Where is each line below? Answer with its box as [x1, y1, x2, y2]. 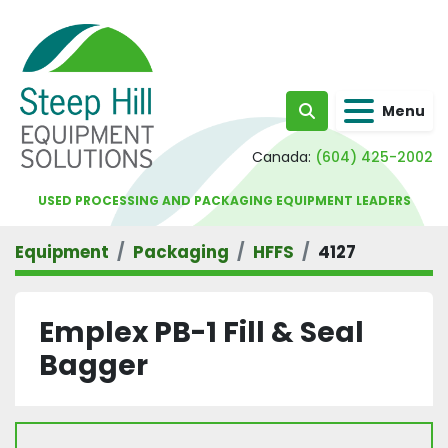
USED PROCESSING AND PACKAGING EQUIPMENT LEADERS [37, 192, 411, 209]
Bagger [39, 346, 148, 385]
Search [305, 109, 363, 133]
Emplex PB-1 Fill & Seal [39, 313, 364, 352]
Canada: [252, 147, 311, 167]
